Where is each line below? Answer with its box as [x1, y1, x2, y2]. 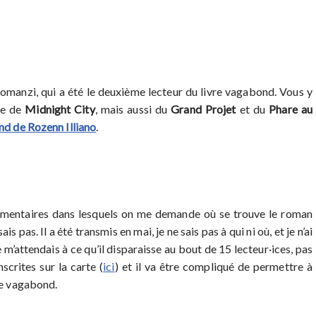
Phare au [269, 102, 313, 116]
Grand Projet [171, 102, 236, 116]
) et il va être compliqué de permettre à [114, 260, 312, 273]
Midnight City [25, 102, 95, 116]
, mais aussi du [95, 102, 171, 116]
